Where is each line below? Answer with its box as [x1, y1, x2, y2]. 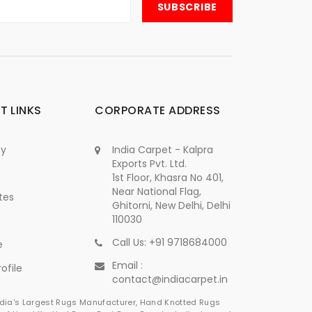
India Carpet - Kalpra [112, 142, 214, 157]
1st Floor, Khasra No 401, [112, 170, 224, 185]
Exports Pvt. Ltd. [112, 156, 187, 171]
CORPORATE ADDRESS [95, 102, 221, 118]
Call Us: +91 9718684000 [112, 235, 228, 249]
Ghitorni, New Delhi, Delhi [112, 198, 231, 212]
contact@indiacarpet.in [112, 272, 228, 286]
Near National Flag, [112, 184, 202, 198]
